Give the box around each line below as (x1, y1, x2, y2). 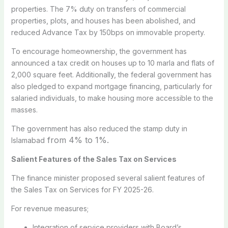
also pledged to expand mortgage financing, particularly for (11, 81, 212, 91)
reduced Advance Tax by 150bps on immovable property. (11, 27, 205, 37)
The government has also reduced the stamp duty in (11, 124, 187, 133)
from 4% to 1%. (44, 134, 109, 145)
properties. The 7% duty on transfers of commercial (11, 4, 186, 13)
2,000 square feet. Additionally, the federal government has (11, 70, 212, 79)
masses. (11, 105, 38, 114)
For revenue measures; (11, 204, 89, 213)
